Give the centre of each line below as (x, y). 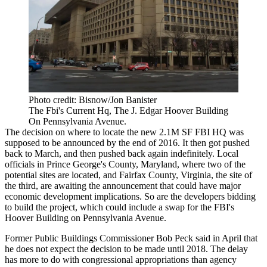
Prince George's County (91, 164)
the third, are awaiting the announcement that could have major (123, 186)
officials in (26, 164)
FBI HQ (211, 132)
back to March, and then (52, 154)
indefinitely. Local (203, 154)
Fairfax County (148, 175)
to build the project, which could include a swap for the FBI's (119, 207)
